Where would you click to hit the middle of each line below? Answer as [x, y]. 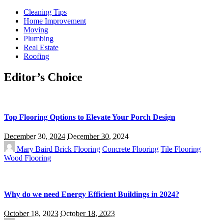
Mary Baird [35, 149]
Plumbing [39, 39]
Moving [36, 30]
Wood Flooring [27, 158]
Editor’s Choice [43, 77]
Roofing [36, 56]
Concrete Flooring [130, 149]
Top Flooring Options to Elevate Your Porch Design [90, 117]
